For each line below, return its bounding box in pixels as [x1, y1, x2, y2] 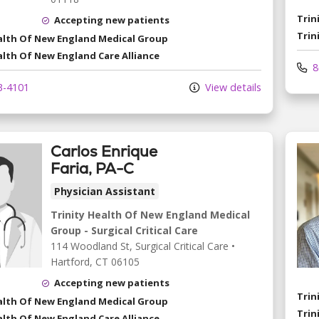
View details [202, 80, 261, 95]
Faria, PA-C [51, 159, 134, 179]
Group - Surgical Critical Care [51, 224, 198, 238]
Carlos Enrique [51, 142, 157, 162]
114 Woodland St [51, 239, 130, 253]
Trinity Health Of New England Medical [51, 208, 250, 222]
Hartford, [51, 255, 95, 269]
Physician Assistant [54, 184, 155, 199]
